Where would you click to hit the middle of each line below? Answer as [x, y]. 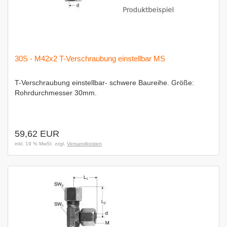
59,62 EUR [37, 134]
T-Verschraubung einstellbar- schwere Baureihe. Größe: [104, 83]
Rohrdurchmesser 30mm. [56, 93]
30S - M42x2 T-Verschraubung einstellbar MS [90, 59]
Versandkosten [84, 144]
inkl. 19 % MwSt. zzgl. [41, 144]
